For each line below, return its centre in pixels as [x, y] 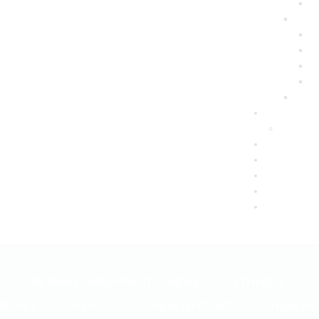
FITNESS [259, 282]
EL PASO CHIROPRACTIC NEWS [116, 282]
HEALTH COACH [194, 306]
